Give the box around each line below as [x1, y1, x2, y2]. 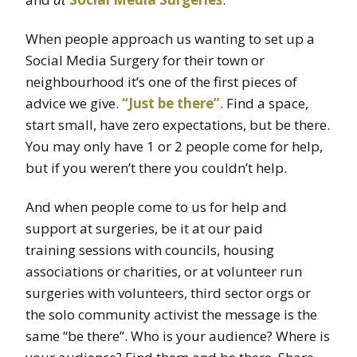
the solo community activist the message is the [25, 304, 317, 324]
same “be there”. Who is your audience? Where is [25, 326, 330, 345]
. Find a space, [220, 93, 308, 112]
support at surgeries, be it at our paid [25, 218, 263, 237]
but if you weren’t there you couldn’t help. [25, 158, 287, 177]
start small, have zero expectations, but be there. [25, 115, 330, 134]
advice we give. [25, 93, 122, 112]
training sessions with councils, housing [25, 240, 274, 259]
